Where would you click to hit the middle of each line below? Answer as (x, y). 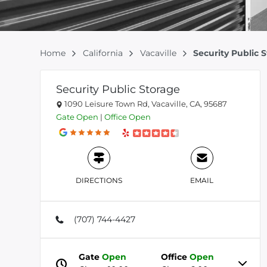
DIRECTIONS (99, 180)
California (104, 53)
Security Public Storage (118, 89)
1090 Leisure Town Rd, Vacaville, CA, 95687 (145, 104)
